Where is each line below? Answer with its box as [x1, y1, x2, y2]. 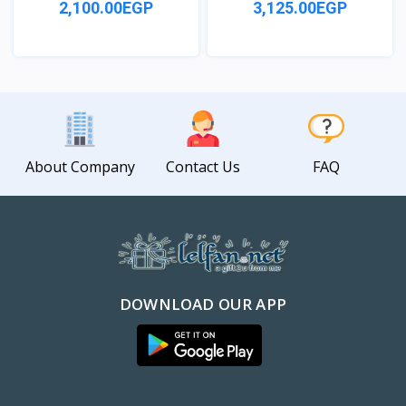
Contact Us [166, 156, 240, 177]
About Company [24, 156, 135, 177]
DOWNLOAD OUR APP [120, 293, 286, 314]
